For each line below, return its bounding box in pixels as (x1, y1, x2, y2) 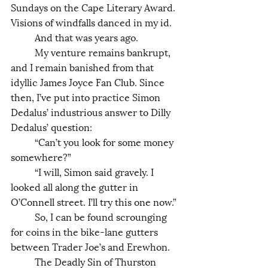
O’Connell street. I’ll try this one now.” (11, 193, 176, 209)
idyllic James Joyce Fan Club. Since (11, 74, 167, 89)
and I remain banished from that (11, 59, 156, 74)
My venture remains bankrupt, (11, 44, 35, 59)
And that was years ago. (35, 29, 141, 44)
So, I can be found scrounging (11, 208, 35, 224)
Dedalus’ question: (11, 118, 95, 134)
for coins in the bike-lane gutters (11, 223, 160, 239)
